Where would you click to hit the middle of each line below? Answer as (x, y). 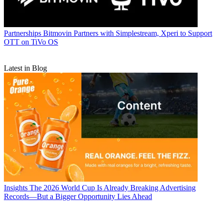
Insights (16, 188)
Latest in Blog (25, 68)
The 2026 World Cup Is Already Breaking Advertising (113, 188)
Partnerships (23, 33)
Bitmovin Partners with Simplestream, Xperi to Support (128, 33)
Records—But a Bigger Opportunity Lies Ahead (78, 197)
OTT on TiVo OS (31, 42)
